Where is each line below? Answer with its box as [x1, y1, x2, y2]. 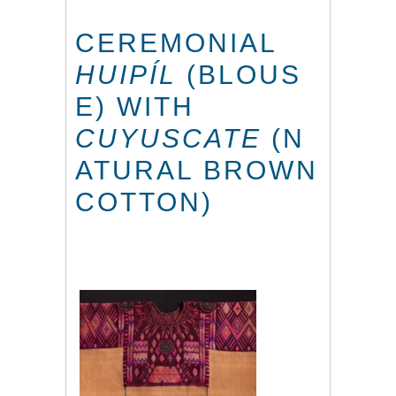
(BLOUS [177, 59, 301, 89]
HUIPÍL [75, 59, 177, 89]
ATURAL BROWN [75, 155, 318, 185]
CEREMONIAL [75, 27, 277, 57]
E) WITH [75, 91, 194, 121]
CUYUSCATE [75, 123, 262, 153]
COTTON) [75, 187, 213, 217]
